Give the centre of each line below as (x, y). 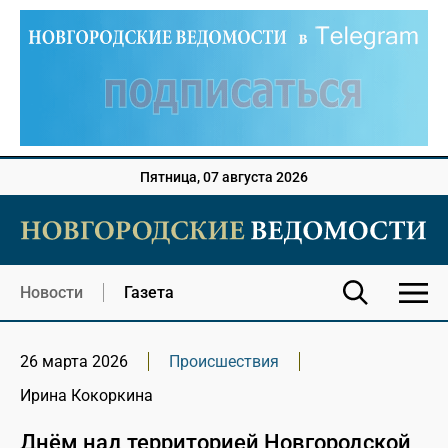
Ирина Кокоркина (86, 396)
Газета (149, 293)
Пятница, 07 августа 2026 (224, 177)
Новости (51, 293)
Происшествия (224, 362)
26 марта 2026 (74, 362)
